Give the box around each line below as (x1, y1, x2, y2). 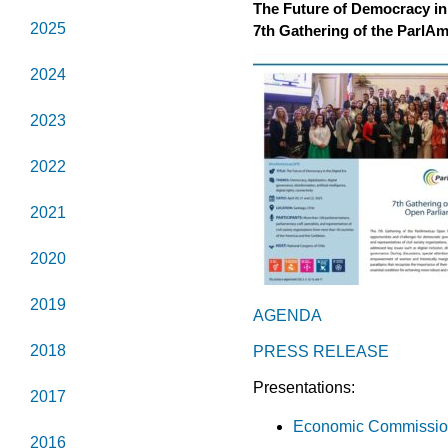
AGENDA (253, 306, 323, 324)
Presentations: (253, 379, 356, 397)
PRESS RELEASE (253, 343, 390, 361)
